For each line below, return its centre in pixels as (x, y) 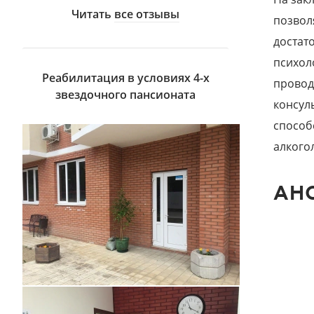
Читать (93, 14)
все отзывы (147, 14)
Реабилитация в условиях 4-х (125, 78)
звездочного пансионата (126, 95)
